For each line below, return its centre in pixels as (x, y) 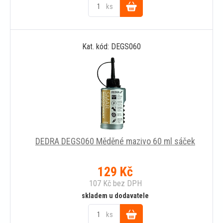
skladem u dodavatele (115, 195)
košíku (131, 48)
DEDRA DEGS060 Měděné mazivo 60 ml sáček (115, 141)
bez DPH (126, 183)
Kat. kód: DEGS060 (111, 46)
